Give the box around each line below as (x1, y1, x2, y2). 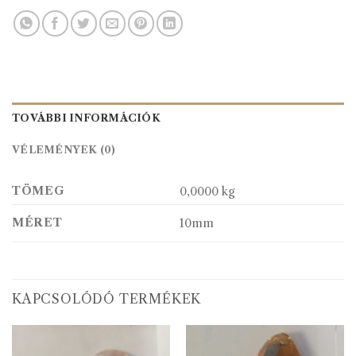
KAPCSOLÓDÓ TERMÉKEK (12, 291, 202, 308)
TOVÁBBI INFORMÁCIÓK (12, 112, 161, 125)
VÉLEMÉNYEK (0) (12, 144, 116, 157)
